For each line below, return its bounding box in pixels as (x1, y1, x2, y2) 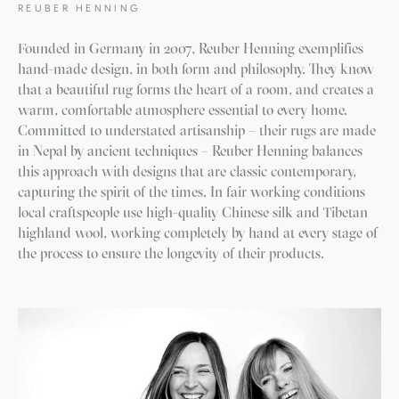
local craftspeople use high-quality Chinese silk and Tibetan (18, 203, 368, 221)
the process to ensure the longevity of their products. (18, 244, 324, 262)
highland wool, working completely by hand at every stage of (18, 224, 378, 241)
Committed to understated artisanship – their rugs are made (18, 121, 376, 139)
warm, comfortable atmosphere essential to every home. (18, 101, 347, 118)
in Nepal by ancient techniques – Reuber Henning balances (18, 142, 362, 159)
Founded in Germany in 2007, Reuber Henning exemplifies (18, 39, 363, 57)
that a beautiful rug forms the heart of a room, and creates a (18, 80, 374, 98)
